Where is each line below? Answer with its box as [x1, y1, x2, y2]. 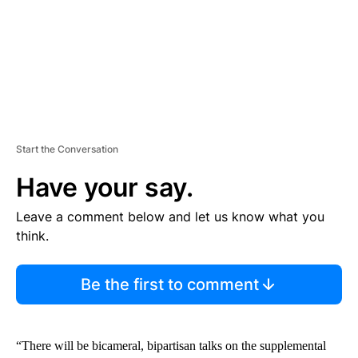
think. [16, 228, 49, 245]
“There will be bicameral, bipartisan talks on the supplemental [16, 339, 326, 353]
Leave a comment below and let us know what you [16, 209, 324, 225]
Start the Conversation [16, 143, 118, 156]
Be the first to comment [80, 275, 259, 295]
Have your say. [16, 172, 193, 204]
